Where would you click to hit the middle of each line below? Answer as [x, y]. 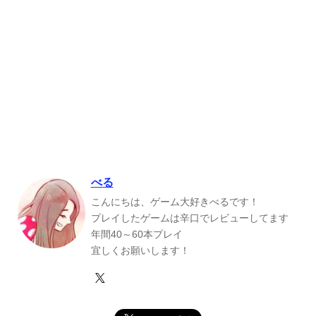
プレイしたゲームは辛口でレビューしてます [189, 218]
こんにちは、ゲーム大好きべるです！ [175, 201]
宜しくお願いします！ [140, 250]
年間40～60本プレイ [136, 234]
